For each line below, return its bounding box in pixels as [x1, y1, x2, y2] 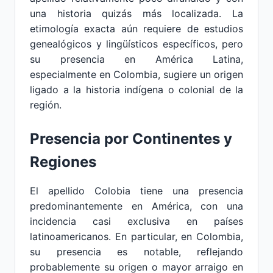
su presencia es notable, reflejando [30, 246, 243, 258]
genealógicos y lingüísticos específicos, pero [30, 38, 243, 50]
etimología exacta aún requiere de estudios [30, 23, 243, 35]
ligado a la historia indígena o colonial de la [30, 83, 243, 96]
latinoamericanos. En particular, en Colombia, [30, 230, 243, 243]
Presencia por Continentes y [30, 130, 232, 147]
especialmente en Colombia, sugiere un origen [30, 68, 243, 80]
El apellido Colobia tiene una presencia [30, 185, 243, 197]
